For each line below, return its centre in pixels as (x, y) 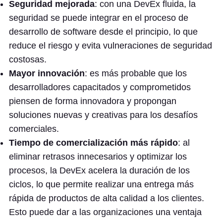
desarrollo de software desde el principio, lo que (103, 32)
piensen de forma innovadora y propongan (93, 101)
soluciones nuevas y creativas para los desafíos (103, 115)
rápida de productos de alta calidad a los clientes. (107, 198)
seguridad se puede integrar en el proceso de (99, 18)
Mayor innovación (47, 73)
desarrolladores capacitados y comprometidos (100, 87)
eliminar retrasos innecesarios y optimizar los (98, 157)
